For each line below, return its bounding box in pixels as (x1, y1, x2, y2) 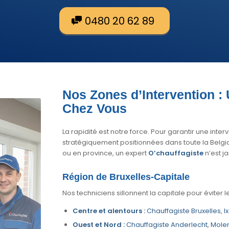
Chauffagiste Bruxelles (146, 205, 221, 216)
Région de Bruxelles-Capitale (62, 171, 190, 182)
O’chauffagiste (148, 148, 203, 158)
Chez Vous (62, 101, 127, 116)
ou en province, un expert (62, 148, 148, 158)
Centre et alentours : (72, 205, 145, 216)
